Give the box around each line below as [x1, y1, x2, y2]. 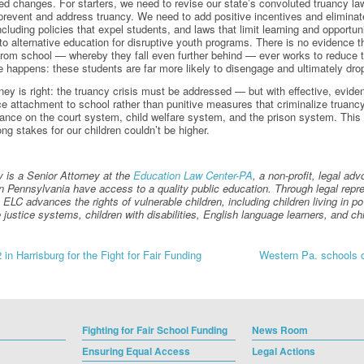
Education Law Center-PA [133, 167, 253, 183]
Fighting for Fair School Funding [81, 322, 227, 337]
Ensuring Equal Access [81, 343, 190, 358]
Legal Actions [251, 343, 315, 358]
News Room [251, 322, 308, 337]
